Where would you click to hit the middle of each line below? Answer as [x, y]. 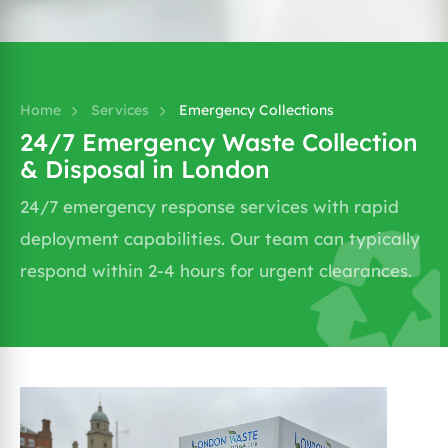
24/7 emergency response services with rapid [209, 206]
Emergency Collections [256, 110]
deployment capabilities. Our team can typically [220, 238]
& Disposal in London [145, 169]
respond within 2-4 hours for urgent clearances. [216, 270]
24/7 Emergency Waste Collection [219, 142]
